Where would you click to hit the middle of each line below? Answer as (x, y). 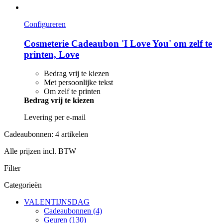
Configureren (45, 24)
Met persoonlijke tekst (78, 83)
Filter (12, 168)
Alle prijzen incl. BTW (40, 151)
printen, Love (52, 54)
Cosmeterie (46, 43)
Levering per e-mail (55, 117)
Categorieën (23, 185)
